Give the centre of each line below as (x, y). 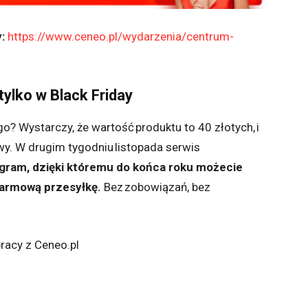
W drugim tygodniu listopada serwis (108, 147)
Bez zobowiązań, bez (156, 187)
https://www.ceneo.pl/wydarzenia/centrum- (121, 37)
